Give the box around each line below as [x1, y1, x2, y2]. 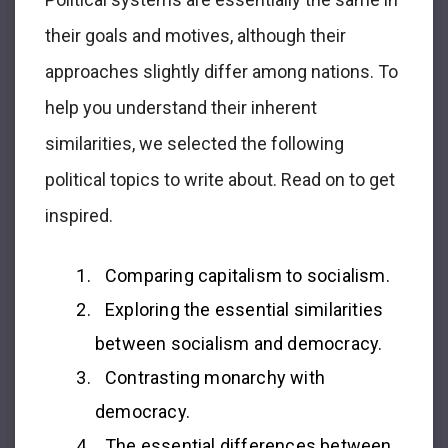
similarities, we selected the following [45, 132, 344, 154]
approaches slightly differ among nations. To [45, 60, 398, 82]
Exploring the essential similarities [105, 298, 384, 320]
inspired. [45, 204, 113, 226]
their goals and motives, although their [45, 24, 346, 46]
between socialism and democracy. [95, 332, 383, 354]
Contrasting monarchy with [105, 366, 325, 388]
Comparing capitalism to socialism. [105, 264, 390, 286]
